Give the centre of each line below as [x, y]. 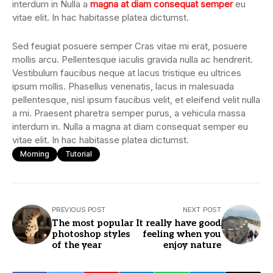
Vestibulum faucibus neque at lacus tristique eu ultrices [127, 73]
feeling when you [182, 234]
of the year [77, 245]
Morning [35, 154]
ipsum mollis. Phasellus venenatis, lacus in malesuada [123, 86]
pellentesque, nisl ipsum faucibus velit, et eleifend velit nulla [136, 99]
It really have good [179, 223]
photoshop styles [91, 234]
